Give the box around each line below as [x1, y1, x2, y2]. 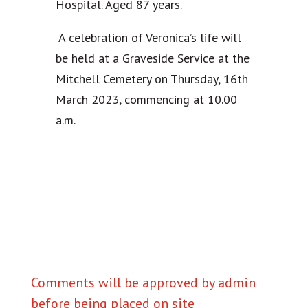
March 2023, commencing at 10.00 [55, 91, 237, 108]
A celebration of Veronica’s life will [55, 30, 241, 46]
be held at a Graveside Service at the [55, 50, 250, 67]
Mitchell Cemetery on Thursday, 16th [55, 71, 248, 87]
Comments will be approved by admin [30, 274, 256, 292]
